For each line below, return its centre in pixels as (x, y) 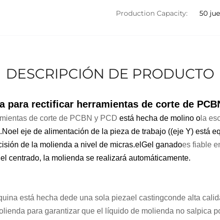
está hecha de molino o (160, 118)
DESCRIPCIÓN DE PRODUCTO (110, 74)
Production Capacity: (152, 13)
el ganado (165, 145)
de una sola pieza (100, 198)
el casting (147, 198)
